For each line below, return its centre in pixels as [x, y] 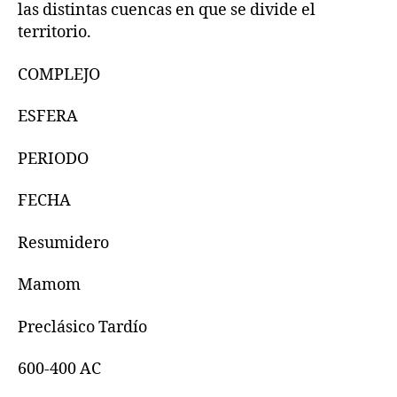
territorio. [54, 32]
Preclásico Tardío [82, 327]
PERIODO [53, 159]
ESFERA [48, 117]
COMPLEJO [59, 74]
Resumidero [63, 243]
